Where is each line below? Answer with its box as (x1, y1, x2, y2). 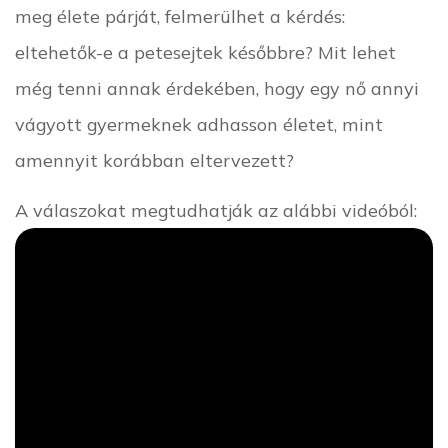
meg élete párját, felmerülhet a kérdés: (15, 4, 345, 27)
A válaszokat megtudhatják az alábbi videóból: (15, 198, 417, 221)
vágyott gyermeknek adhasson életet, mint (15, 112, 383, 135)
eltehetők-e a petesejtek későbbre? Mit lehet (15, 40, 396, 63)
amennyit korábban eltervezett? (15, 148, 294, 171)
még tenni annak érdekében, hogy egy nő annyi (15, 76, 419, 99)
